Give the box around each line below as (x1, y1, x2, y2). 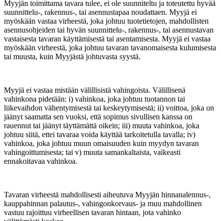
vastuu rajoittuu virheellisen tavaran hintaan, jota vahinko (4, 208, 181, 217)
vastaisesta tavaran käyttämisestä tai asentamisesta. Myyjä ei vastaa (4, 35, 211, 43)
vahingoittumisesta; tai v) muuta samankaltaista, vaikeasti (4, 148, 181, 157)
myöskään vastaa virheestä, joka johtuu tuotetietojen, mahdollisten (4, 17, 209, 26)
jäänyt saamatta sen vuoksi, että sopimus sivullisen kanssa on (4, 112, 192, 121)
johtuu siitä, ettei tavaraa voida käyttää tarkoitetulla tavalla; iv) (4, 130, 195, 139)
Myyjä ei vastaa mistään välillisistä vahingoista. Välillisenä (4, 86, 185, 95)
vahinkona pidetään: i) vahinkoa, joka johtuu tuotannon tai (4, 95, 185, 104)
